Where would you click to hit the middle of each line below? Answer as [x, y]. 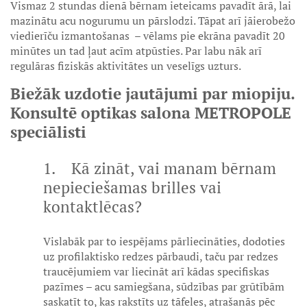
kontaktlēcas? [93, 207]
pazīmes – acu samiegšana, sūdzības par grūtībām [164, 286]
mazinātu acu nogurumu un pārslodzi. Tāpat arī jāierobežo [153, 21]
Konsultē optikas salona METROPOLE [151, 113]
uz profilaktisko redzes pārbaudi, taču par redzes [161, 256]
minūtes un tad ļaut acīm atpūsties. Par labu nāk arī [136, 51]
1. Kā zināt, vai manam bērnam [160, 168]
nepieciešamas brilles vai [132, 187]
